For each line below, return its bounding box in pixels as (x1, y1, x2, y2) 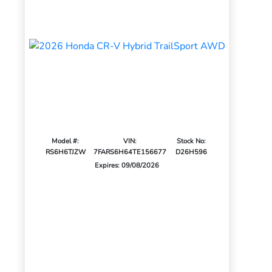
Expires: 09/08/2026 (95, 161, 160, 171)
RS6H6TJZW (45, 148, 86, 157)
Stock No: (177, 137, 206, 146)
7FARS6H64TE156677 (93, 148, 166, 157)
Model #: (52, 137, 80, 146)
